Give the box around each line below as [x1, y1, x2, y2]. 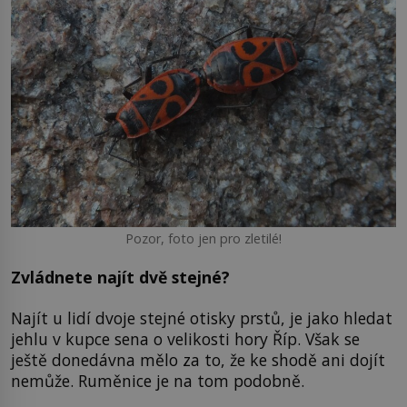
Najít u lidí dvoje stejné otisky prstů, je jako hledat [11, 307, 392, 330]
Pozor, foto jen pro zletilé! [125, 229, 282, 247]
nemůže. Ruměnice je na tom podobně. [11, 370, 304, 392]
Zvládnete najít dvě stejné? [11, 266, 230, 289]
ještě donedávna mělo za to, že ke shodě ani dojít [11, 349, 385, 372]
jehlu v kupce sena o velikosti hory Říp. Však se [11, 328, 360, 351]
